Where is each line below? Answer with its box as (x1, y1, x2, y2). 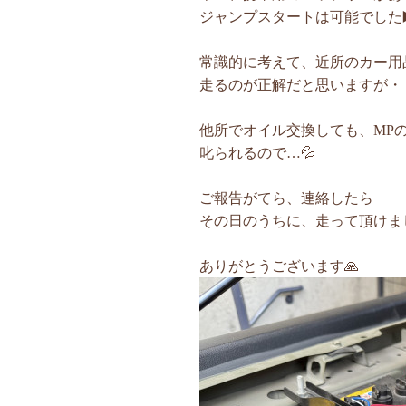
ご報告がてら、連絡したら (198, 190, 373, 207)
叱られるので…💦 (198, 145, 315, 161)
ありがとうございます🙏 (198, 258, 359, 275)
